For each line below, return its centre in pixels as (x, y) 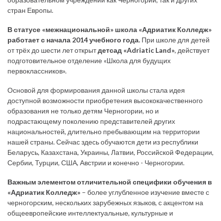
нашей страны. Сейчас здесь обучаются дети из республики (103, 142)
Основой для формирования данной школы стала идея (96, 90)
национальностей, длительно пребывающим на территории (104, 132)
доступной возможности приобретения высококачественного (105, 101)
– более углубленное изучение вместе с (145, 192)
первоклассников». (37, 71)
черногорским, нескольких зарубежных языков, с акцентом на (105, 203)
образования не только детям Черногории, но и (83, 111)
